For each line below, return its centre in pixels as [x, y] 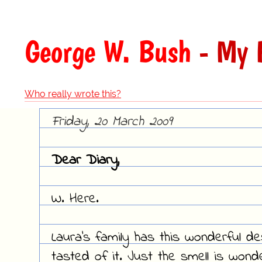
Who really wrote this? [73, 94]
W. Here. [75, 199]
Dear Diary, [85, 161]
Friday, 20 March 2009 [112, 122]
